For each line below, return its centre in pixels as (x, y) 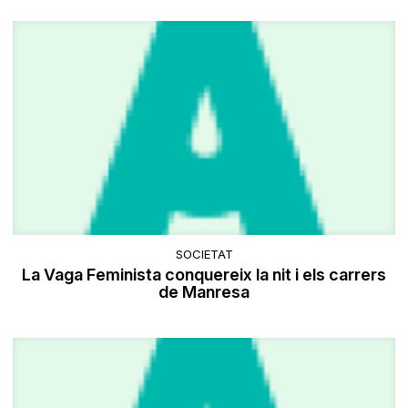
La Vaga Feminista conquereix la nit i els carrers (204, 275)
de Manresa (204, 292)
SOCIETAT (204, 255)
